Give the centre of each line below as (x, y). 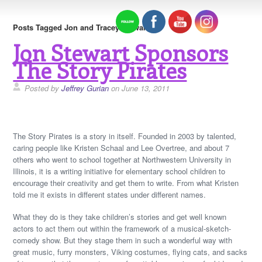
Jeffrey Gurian (85, 88)
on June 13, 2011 (139, 88)
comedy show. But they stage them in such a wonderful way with (123, 240)
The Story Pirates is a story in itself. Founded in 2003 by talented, (125, 136)
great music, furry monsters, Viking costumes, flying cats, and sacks (130, 252)
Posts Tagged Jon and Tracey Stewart (81, 27)
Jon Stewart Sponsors (121, 52)
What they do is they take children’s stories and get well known (120, 217)
